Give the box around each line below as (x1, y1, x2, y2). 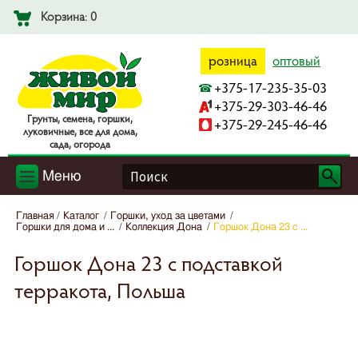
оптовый (272, 52, 320, 70)
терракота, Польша (14, 276, 185, 304)
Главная (16, 211, 54, 222)
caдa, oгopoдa (50, 137, 110, 151)
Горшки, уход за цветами (110, 211, 225, 222)
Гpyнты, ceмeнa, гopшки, (27, 112, 133, 125)
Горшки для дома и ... (16, 222, 114, 233)
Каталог (63, 211, 99, 222)
